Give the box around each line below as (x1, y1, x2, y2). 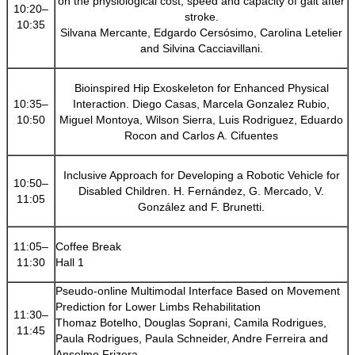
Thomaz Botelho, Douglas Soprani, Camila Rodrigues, (55, 315, 326, 329)
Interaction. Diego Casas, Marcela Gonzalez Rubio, (73, 97, 330, 110)
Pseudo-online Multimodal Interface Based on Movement (55, 284, 340, 297)
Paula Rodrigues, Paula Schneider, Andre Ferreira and (55, 331, 328, 345)
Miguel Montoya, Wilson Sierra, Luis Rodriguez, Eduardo (59, 113, 343, 126)
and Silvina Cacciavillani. (139, 41, 263, 55)
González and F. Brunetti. (138, 200, 265, 213)
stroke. (184, 10, 219, 23)
